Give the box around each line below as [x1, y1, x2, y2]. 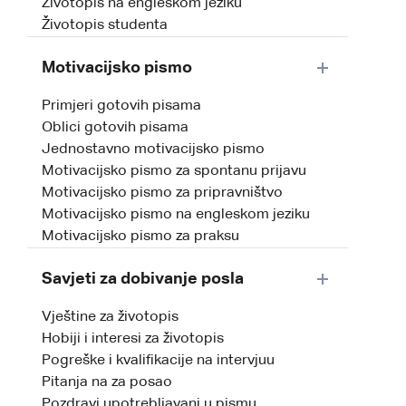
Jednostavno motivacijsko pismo [42, 142, 265, 158]
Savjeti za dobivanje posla [42, 271, 244, 288]
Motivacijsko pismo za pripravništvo [42, 186, 283, 201]
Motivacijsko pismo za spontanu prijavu [42, 164, 306, 179]
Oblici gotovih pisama [42, 121, 188, 136]
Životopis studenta [42, 18, 168, 34]
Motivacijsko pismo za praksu [42, 229, 239, 245]
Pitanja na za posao [42, 375, 172, 391]
